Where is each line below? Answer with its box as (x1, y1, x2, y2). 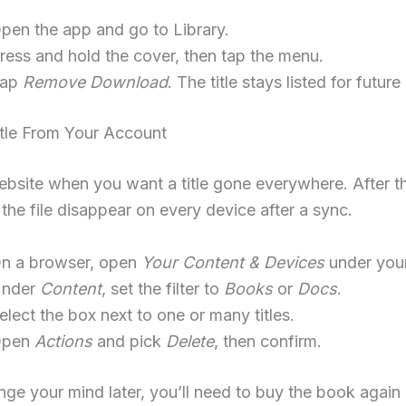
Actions (34, 331, 92, 351)
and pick (92, 331, 166, 351)
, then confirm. (214, 331, 322, 351)
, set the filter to (101, 278, 224, 298)
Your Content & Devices (141, 252, 324, 272)
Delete (166, 331, 214, 351)
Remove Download (23, 72, 168, 92)
